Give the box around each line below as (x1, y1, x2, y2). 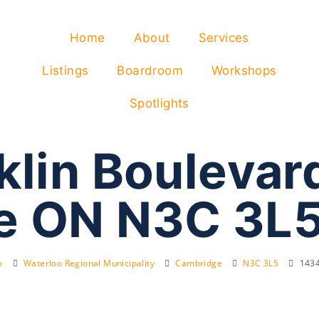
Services (198, 31, 249, 45)
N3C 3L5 (243, 257, 279, 269)
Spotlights (129, 96, 189, 110)
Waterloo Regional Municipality (23, 257, 155, 269)
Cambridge (175, 257, 223, 269)
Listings (42, 63, 89, 78)
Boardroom (117, 63, 184, 78)
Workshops (211, 63, 277, 78)
